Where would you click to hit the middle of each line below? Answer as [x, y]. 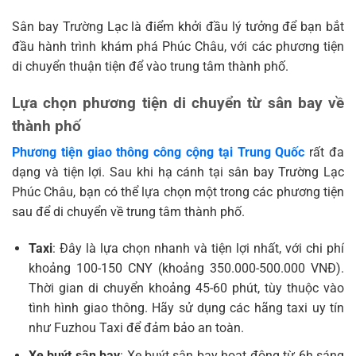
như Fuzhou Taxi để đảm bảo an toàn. [136, 328]
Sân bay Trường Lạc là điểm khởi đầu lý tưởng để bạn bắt [178, 26]
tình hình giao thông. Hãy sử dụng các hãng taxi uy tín [186, 308]
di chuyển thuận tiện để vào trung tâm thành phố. [150, 66]
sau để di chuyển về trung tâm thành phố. [130, 212]
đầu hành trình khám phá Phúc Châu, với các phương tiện [178, 46]
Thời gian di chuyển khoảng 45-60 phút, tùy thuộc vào [186, 288]
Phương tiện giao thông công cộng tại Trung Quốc [159, 153]
